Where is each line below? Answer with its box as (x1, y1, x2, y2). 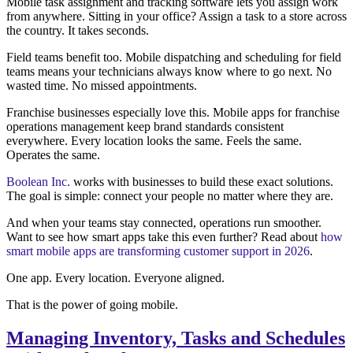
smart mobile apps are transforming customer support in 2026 (6, 244, 310, 258)
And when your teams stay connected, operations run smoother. (6, 216, 321, 230)
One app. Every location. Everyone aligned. (6, 271, 225, 285)
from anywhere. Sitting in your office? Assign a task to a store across (6, 9, 347, 24)
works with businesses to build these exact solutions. (70, 175, 333, 189)
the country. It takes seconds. (6, 24, 149, 38)
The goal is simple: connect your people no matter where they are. (6, 189, 333, 203)
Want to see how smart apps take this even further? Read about (6, 230, 321, 244)
